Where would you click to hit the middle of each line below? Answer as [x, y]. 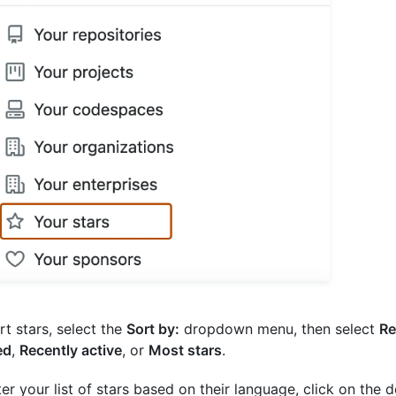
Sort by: [153, 329]
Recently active [71, 350]
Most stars [185, 350]
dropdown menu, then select [279, 329]
